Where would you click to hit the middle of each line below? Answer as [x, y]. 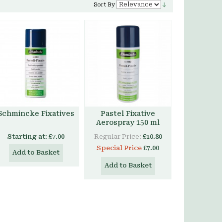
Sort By [104, 5]
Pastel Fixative [128, 113]
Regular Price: [117, 137]
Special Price [119, 148]
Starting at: [27, 137]
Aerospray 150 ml [128, 122]
